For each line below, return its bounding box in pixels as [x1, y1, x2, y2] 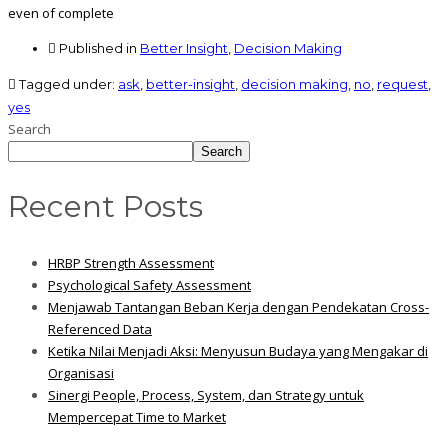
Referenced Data [48, 319, 152, 338]
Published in [59, 40, 137, 56]
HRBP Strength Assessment [48, 253, 214, 272]
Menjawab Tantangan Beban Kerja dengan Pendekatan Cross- [48, 297, 429, 316]
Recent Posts [8, 187, 203, 225]
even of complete [8, 4, 114, 22]
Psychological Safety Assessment [48, 275, 251, 294]
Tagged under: [19, 76, 115, 92]
